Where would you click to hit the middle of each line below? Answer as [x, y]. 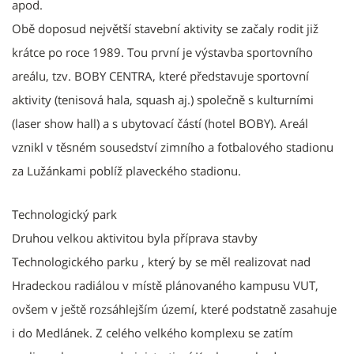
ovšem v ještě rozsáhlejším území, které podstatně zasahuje [174, 309]
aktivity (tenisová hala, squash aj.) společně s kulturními [163, 99]
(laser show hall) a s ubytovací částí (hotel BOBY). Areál [160, 123]
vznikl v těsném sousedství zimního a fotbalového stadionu [173, 147]
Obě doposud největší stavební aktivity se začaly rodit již [165, 28]
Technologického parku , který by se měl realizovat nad [161, 261]
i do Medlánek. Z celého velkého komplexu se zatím [153, 332]
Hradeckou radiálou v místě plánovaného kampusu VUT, [165, 285]
